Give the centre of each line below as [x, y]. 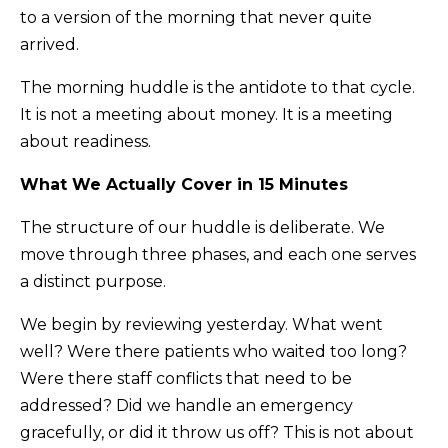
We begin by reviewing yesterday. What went [201, 324]
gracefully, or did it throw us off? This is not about [217, 432]
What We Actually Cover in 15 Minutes [184, 184]
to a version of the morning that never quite [196, 17]
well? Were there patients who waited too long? [213, 351]
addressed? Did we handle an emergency [186, 405]
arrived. [49, 44]
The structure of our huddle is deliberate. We [202, 227]
